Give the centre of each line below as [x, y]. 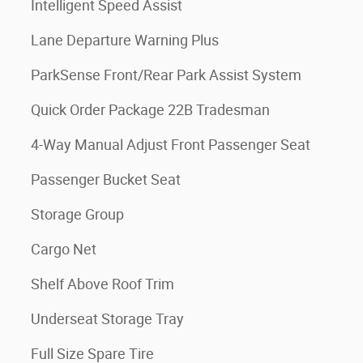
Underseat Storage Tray [107, 319]
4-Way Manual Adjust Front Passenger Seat [171, 145]
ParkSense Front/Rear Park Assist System [166, 75]
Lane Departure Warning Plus [125, 40]
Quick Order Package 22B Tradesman [150, 110]
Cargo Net [64, 249]
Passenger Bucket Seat [106, 179]
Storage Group [77, 214]
